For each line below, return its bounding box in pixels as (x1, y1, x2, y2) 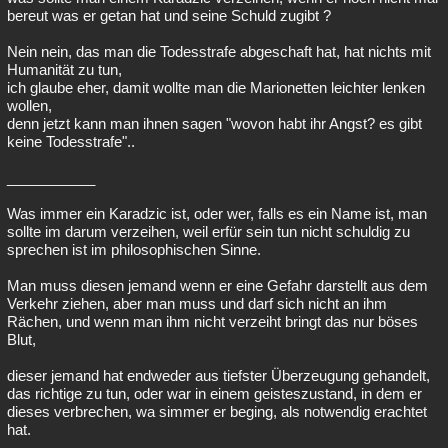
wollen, (7, 97, 52, 114)
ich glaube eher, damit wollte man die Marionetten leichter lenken (7, 79, 425, 96)
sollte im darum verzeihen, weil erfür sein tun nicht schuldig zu (7, 223, 410, 240)
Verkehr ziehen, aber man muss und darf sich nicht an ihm (7, 295, 387, 312)
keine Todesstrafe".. (7, 133, 135, 150)
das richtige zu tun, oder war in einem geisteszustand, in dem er (7, 385, 422, 402)
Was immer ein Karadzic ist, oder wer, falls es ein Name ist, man (7, 205, 427, 222)
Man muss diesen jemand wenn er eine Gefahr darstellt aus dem (7, 277, 428, 294)
